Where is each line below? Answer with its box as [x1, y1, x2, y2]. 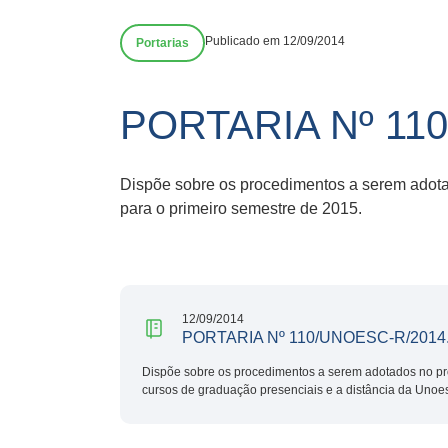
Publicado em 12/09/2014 [205, 34, 345, 48]
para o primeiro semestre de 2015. [120, 199, 362, 217]
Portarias [136, 36, 189, 50]
